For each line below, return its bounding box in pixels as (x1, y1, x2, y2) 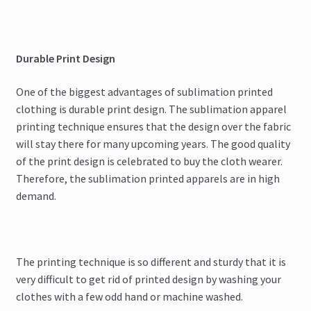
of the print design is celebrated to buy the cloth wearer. (15, 154, 283, 169)
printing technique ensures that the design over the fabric (15, 119, 291, 134)
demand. (15, 189, 56, 203)
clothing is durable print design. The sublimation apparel (15, 102, 287, 117)
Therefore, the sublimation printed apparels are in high (15, 171, 280, 186)
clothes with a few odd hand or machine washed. (15, 289, 243, 304)
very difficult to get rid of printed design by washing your (15, 272, 281, 287)
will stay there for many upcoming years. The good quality (15, 137, 290, 151)
